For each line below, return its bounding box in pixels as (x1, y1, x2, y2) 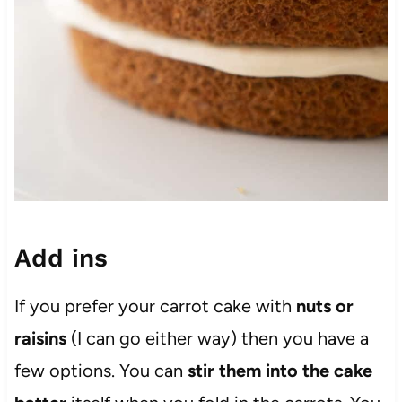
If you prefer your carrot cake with (13, 295, 296, 318)
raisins (13, 328, 71, 350)
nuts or (295, 295, 354, 318)
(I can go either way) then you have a (70, 328, 369, 350)
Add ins (13, 243, 108, 274)
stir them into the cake (187, 360, 372, 382)
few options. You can (13, 360, 188, 382)
